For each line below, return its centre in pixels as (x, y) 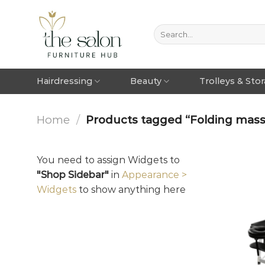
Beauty (146, 81)
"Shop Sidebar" (73, 174)
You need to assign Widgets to (108, 160)
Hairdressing (64, 81)
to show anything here (131, 189)
